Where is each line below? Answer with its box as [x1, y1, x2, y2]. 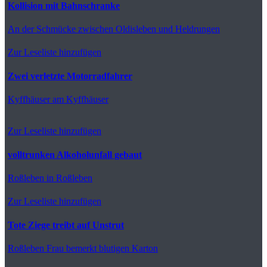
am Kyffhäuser [50, 94, 108, 104]
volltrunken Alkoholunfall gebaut [8, 149, 142, 160]
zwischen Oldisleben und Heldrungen [76, 23, 220, 34]
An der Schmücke [8, 23, 76, 34]
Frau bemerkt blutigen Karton [44, 243, 158, 253]
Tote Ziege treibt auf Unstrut [8, 219, 124, 230]
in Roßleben [44, 172, 92, 183]
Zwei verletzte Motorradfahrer [8, 70, 132, 81]
